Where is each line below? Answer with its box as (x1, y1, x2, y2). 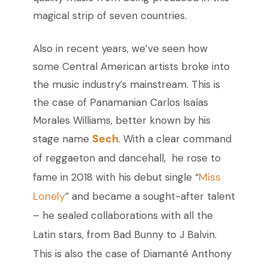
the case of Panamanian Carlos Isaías (32, 96, 208, 109)
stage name (32, 132, 92, 146)
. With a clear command (118, 132, 232, 146)
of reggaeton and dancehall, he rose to (32, 151, 221, 165)
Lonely (32, 189, 65, 204)
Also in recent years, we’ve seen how (32, 42, 208, 56)
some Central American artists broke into (32, 60, 230, 74)
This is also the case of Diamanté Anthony (32, 247, 232, 261)
